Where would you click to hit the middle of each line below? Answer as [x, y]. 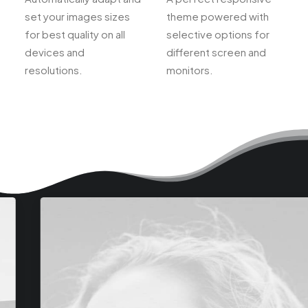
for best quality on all [75, 34]
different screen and [216, 52]
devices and [55, 52]
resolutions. [54, 70]
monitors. [190, 70]
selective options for [218, 34]
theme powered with [218, 16]
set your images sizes [77, 16]
